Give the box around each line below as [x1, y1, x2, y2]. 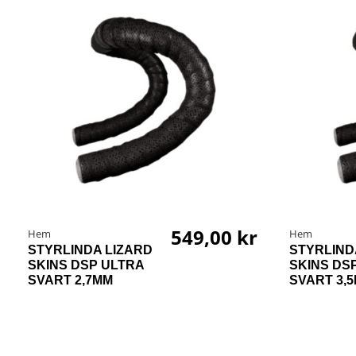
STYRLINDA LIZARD [28, 242, 153, 257]
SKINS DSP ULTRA [28, 257, 144, 272]
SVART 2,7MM [28, 273, 113, 287]
